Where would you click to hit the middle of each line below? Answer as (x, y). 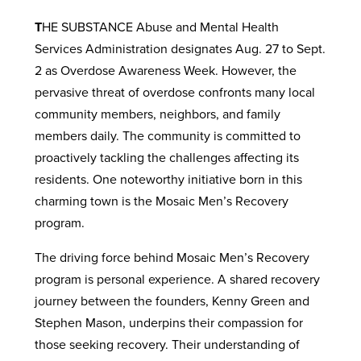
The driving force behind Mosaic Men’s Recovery (172, 257)
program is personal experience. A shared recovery (177, 278)
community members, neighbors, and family (157, 113)
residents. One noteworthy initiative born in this (168, 178)
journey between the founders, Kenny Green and (172, 300)
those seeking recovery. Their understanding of (167, 344)
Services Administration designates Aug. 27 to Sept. (180, 48)
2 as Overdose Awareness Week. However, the (165, 70)
